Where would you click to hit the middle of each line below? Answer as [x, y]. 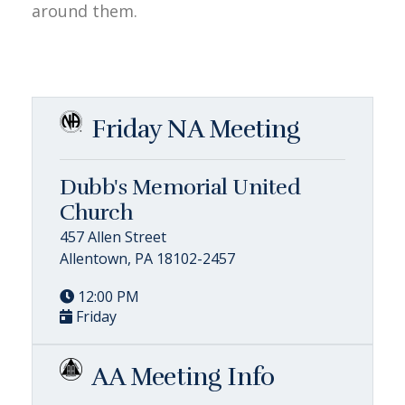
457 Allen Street [113, 236]
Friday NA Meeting [196, 129]
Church [97, 212]
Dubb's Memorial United [180, 187]
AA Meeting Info [183, 377]
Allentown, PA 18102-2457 [147, 258]
